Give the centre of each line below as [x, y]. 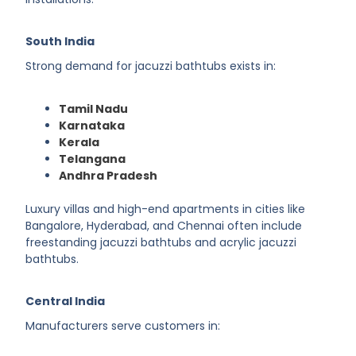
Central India [66, 302]
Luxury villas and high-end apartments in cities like [166, 209]
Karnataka [92, 125]
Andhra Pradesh [108, 175]
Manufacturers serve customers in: [123, 325]
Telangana [93, 159]
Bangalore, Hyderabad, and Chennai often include [164, 225]
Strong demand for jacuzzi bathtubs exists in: [151, 66]
